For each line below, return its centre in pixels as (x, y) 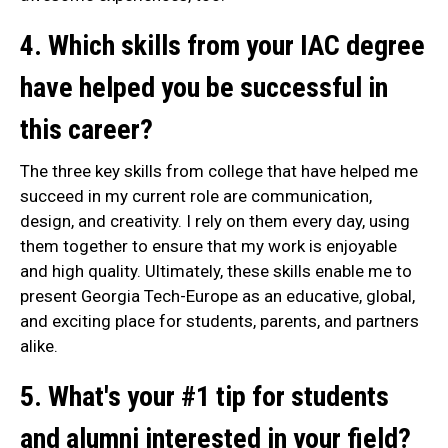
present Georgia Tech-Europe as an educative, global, (217, 295)
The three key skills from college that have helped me (219, 170)
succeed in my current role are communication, (196, 195)
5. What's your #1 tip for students (204, 396)
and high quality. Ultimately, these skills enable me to (216, 270)
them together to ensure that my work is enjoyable (208, 245)
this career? (86, 129)
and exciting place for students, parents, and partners (219, 320)
